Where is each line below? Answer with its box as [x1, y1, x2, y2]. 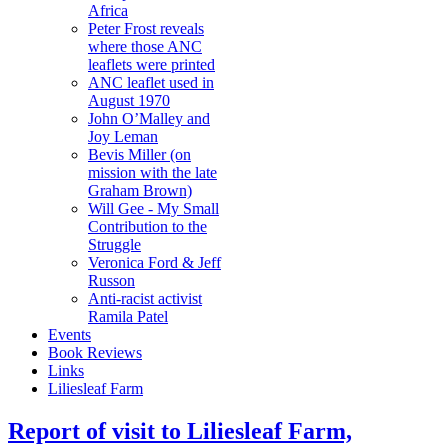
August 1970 [88, 92, 170, 109]
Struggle [88, 236, 141, 253]
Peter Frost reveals [88, 20, 204, 37]
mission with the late [88, 164, 217, 181]
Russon [88, 272, 135, 289]
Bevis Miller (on [88, 146, 191, 163]
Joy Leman [88, 128, 158, 145]
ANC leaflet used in [88, 74, 214, 91]
